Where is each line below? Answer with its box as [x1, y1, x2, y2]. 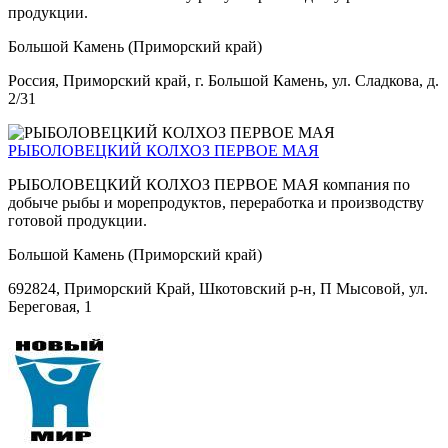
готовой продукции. [8, 211, 147, 229]
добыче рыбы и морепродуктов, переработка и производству [8, 193, 424, 211]
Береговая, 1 [8, 297, 92, 315]
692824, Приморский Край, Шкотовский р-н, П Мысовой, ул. [8, 279, 428, 297]
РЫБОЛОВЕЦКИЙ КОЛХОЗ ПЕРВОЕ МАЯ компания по [8, 175, 410, 193]
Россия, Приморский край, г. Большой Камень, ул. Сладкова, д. [8, 71, 439, 89]
